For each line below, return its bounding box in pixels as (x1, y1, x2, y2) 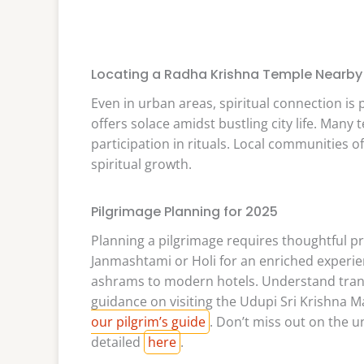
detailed (91, 332, 144, 351)
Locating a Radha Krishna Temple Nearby (91, 64, 362, 84)
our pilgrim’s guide (91, 312, 206, 331)
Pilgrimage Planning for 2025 (91, 201, 278, 221)
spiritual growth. (91, 154, 192, 173)
